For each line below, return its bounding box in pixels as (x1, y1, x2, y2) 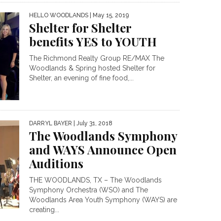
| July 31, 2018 (72, 120, 112, 127)
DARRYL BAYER (29, 120, 72, 127)
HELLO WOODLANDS (29, 11, 88, 19)
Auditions (29, 155, 83, 172)
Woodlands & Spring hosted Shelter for (29, 64, 155, 72)
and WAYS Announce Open (29, 142, 177, 158)
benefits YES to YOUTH (29, 33, 157, 49)
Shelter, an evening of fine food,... (29, 74, 134, 82)
